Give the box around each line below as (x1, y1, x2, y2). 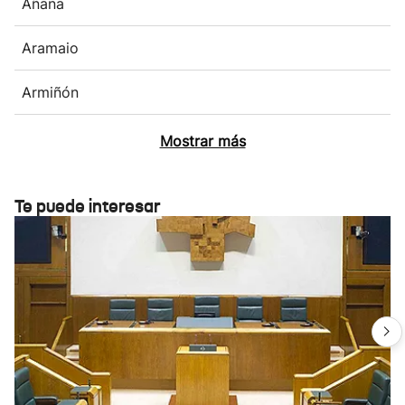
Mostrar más (159, 132, 246, 150)
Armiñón (22, 83, 79, 101)
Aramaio (22, 39, 79, 57)
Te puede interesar (14, 194, 160, 218)
